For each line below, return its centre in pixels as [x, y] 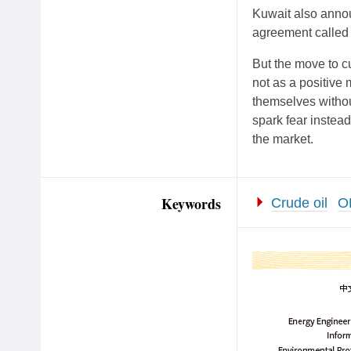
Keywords [191, 204]
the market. [283, 139]
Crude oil [299, 203]
